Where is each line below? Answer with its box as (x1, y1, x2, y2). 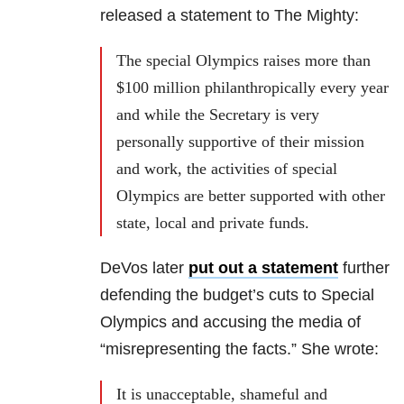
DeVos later (100, 259, 188, 278)
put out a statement (188, 259, 338, 278)
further (338, 259, 390, 278)
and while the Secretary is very (116, 106, 319, 124)
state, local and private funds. (116, 214, 309, 233)
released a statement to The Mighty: (100, 6, 359, 25)
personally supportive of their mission (116, 133, 364, 151)
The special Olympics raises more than (116, 51, 371, 70)
